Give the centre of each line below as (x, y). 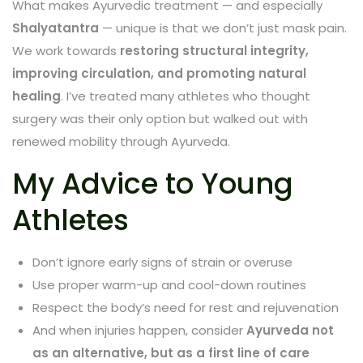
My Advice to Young (153, 183)
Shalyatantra (56, 28)
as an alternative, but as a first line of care (171, 352)
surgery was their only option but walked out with (160, 118)
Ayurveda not (290, 330)
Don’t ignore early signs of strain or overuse (162, 262)
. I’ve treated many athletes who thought (186, 96)
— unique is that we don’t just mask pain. (223, 28)
